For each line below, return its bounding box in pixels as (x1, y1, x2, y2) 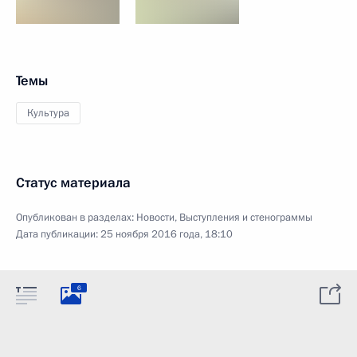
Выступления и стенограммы (179, 210, 312, 225)
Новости (136, 210, 175, 225)
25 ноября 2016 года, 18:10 (100, 227, 233, 241)
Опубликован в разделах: (16, 210, 136, 225)
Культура (27, 106, 69, 120)
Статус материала (16, 174, 131, 192)
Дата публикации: (16, 227, 100, 241)
